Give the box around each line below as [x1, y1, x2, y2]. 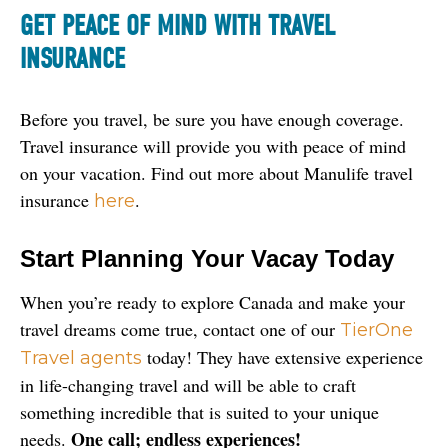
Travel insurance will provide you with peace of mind [20, 133, 406, 158]
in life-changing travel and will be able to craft [20, 372, 356, 397]
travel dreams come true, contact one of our [20, 316, 340, 341]
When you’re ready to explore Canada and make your [20, 289, 405, 314]
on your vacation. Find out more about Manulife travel [20, 160, 413, 185]
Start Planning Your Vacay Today [20, 244, 394, 272]
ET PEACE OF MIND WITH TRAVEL [33, 9, 335, 42]
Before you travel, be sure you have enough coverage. [20, 106, 404, 131]
